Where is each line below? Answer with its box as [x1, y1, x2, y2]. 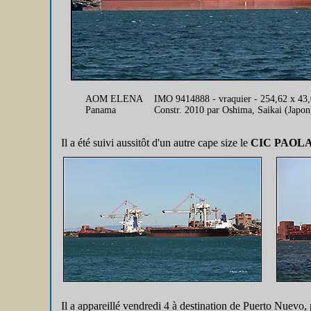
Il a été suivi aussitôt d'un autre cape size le [61, 137, 251, 149]
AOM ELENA [85, 94, 143, 104]
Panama [85, 105, 116, 115]
